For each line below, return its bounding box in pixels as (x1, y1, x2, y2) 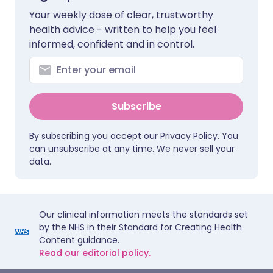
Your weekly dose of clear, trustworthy (29, 7, 213, 22)
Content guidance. (39, 233, 119, 246)
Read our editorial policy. (39, 246, 151, 259)
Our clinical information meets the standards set (39, 208, 248, 221)
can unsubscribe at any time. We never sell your (29, 142, 235, 155)
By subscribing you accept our (29, 129, 160, 142)
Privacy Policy (160, 129, 218, 142)
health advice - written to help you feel (29, 22, 216, 37)
